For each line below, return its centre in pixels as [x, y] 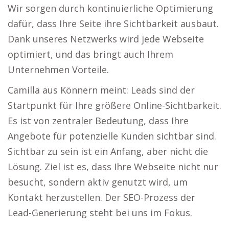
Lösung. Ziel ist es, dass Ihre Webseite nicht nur [113, 167]
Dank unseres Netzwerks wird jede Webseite [106, 39]
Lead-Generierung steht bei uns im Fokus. [100, 213]
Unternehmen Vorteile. [58, 70]
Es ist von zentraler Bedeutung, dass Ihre [98, 121]
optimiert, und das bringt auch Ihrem [90, 54]
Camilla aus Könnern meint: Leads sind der [101, 90]
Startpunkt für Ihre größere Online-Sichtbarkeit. [114, 105]
